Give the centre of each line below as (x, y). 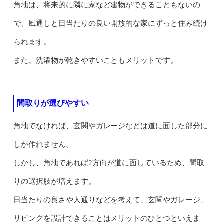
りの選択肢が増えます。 (54, 181)
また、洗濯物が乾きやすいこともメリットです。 (95, 60)
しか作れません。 (43, 144)
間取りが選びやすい (53, 103)
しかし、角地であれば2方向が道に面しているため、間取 (109, 163)
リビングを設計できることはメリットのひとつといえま (107, 218)
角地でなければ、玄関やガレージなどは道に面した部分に (110, 126)
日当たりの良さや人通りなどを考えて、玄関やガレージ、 (110, 199)
